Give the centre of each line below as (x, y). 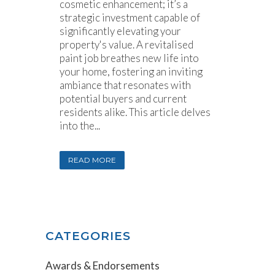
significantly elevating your (120, 31)
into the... (80, 126)
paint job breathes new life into (129, 58)
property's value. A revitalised (126, 45)
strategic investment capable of (130, 18)
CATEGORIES (88, 236)
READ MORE (92, 160)
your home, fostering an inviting (131, 72)
